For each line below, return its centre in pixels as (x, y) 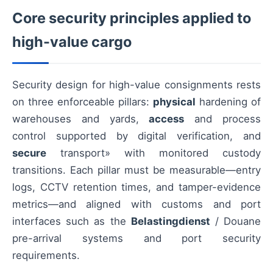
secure (29, 153)
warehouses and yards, (81, 119)
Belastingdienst (170, 221)
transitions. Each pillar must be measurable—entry (136, 170)
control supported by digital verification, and (136, 136)
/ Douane (236, 221)
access (167, 119)
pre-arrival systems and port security (136, 238)
